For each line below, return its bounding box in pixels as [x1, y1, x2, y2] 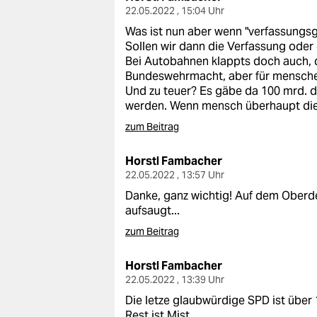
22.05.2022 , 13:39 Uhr [125, 273, 224, 286]
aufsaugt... [125, 203, 180, 218]
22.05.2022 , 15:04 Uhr [125, 4, 224, 17]
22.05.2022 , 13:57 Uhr [125, 168, 224, 181]
